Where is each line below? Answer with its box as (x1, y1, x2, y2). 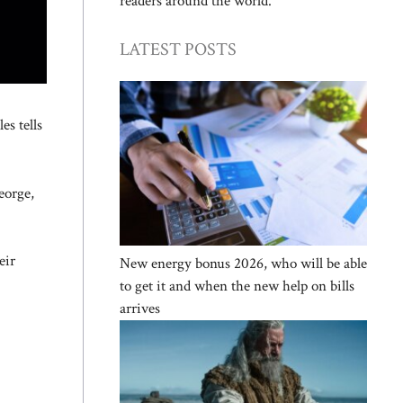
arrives (120, 299, 160, 319)
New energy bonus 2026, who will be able (120, 254, 367, 274)
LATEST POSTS (120, 37, 237, 61)
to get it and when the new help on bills (120, 276, 354, 297)
